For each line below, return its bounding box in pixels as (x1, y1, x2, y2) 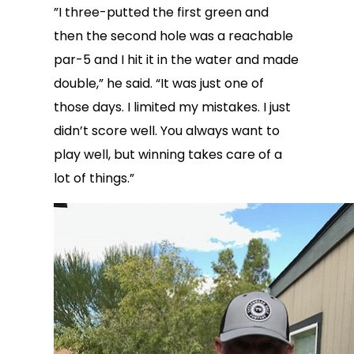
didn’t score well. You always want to (54, 122, 280, 140)
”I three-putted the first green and (54, 3, 269, 21)
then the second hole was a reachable (54, 27, 293, 45)
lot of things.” (54, 169, 134, 187)
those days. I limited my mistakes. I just (54, 98, 291, 116)
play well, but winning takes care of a (54, 145, 282, 164)
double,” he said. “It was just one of (54, 74, 264, 92)
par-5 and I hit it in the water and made (54, 51, 299, 69)
